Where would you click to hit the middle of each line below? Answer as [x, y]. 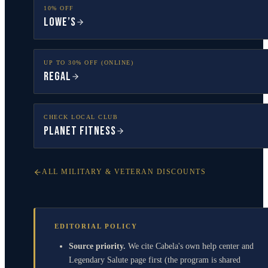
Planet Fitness [80, 131]
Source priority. [97, 246]
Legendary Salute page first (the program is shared [155, 260]
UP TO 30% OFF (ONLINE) [89, 63]
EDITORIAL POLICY [96, 226]
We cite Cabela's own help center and [191, 246]
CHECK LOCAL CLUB [81, 117]
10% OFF [59, 8]
